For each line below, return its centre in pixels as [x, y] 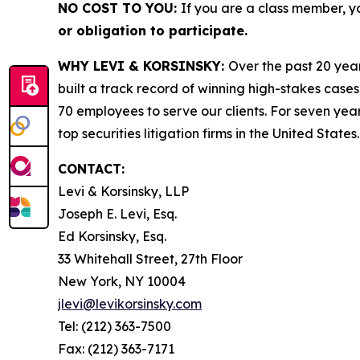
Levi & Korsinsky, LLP [123, 192]
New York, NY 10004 [122, 282]
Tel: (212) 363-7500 [115, 327]
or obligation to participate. [153, 31]
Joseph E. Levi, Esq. [117, 214]
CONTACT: [91, 169]
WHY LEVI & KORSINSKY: [143, 66]
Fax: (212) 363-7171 [116, 349]
